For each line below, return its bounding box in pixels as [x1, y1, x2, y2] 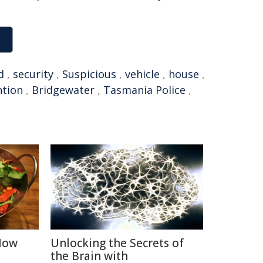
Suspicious [62, 67, 116, 81]
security [13, 67, 53, 81]
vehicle [125, 67, 160, 81]
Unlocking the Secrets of [50, 235, 184, 251]
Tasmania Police [103, 83, 186, 97]
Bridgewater [32, 83, 95, 97]
